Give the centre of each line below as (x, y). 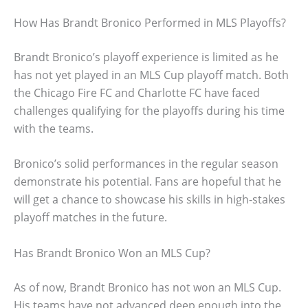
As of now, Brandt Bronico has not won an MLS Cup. (147, 287)
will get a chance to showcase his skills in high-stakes (150, 200)
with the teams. (54, 128)
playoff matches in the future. (90, 218)
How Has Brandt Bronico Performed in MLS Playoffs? (150, 22)
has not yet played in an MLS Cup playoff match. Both (151, 75)
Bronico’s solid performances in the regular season (146, 164)
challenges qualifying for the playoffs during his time (149, 110)
